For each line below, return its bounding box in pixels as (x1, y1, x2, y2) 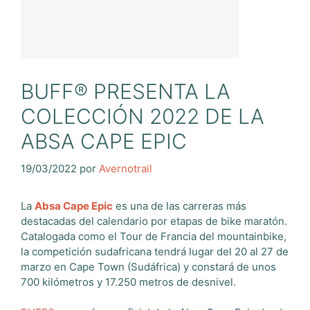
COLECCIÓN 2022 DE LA (21, 104, 264, 129)
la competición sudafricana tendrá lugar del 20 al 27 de (21, 244, 289, 258)
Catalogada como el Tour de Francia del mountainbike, (21, 229, 286, 243)
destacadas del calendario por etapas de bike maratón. (21, 214, 287, 228)
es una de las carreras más (113, 199, 246, 212)
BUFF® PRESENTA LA (21, 79, 230, 104)
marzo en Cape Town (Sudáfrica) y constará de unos (21, 259, 276, 273)
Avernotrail (99, 161, 152, 175)
